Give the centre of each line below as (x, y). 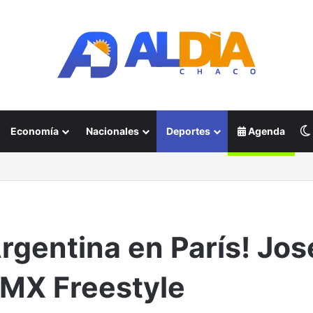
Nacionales (112, 131)
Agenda (265, 131)
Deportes (188, 131)
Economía (35, 131)
